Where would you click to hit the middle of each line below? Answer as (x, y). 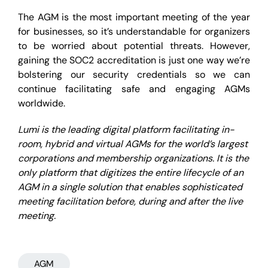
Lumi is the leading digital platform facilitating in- (126, 130)
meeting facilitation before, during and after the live (130, 201)
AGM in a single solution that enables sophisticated (130, 187)
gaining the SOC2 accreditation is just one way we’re (134, 60)
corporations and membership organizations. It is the (133, 158)
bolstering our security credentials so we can (134, 74)
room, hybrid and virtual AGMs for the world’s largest (133, 144)
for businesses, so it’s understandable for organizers (134, 31)
